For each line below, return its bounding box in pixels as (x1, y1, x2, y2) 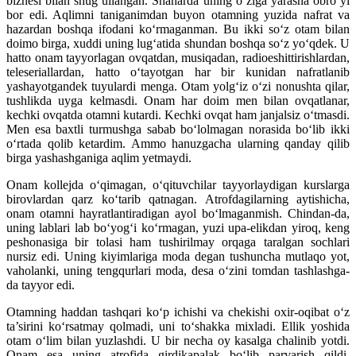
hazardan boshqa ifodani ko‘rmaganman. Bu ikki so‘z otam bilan (6, 22, 350, 37)
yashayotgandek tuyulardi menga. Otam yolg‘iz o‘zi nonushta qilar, (6, 79, 350, 94)
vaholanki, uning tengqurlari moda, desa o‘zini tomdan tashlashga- (6, 264, 350, 278)
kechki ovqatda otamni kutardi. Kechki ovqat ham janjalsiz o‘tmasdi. (6, 108, 350, 122)
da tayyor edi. (6, 278, 75, 292)
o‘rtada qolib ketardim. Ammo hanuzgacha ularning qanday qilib (6, 137, 350, 151)
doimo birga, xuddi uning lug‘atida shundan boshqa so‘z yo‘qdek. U (6, 37, 350, 51)
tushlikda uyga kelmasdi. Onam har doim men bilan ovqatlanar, (6, 94, 350, 108)
